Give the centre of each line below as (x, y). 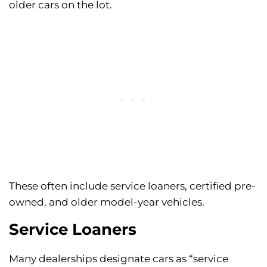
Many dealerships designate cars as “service (119, 259)
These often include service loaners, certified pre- (132, 186)
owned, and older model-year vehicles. (107, 202)
